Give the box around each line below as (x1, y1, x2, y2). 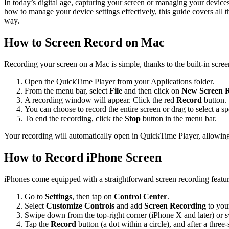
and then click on (122, 86, 181, 95)
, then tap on (72, 192, 114, 201)
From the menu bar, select (25, 86, 109, 95)
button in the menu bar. (141, 113, 217, 123)
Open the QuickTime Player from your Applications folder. (25, 77, 214, 86)
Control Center (114, 192, 167, 201)
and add (114, 201, 144, 210)
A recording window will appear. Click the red (25, 95, 176, 104)
